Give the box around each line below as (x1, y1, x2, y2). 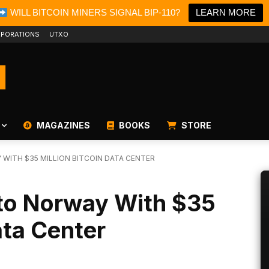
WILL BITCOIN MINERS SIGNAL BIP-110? (8, 7, 181, 17)
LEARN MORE (196, 7, 256, 17)
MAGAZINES (35, 120, 90, 131)
